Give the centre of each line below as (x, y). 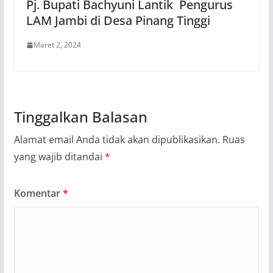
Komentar (38, 193)
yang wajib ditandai (59, 157)
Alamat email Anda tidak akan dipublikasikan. (117, 140)
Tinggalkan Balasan (80, 117)
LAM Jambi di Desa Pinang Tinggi (118, 21)
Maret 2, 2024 (57, 45)
